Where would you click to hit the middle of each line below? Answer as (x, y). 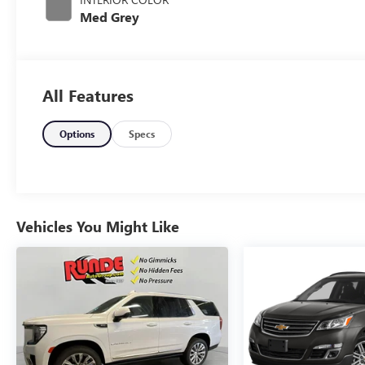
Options (77, 134)
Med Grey (110, 17)
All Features (88, 95)
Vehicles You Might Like (98, 227)
